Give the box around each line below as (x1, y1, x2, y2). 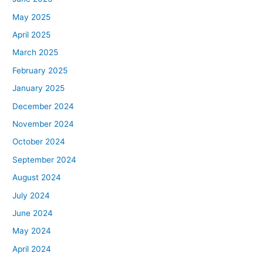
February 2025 (12, 65, 68, 75)
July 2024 (12, 190, 50, 200)
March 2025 (12, 48, 59, 58)
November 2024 (12, 119, 75, 129)
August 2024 (12, 173, 62, 183)
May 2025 (12, 12, 51, 22)
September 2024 (12, 154, 77, 164)
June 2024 (12, 208, 53, 218)
